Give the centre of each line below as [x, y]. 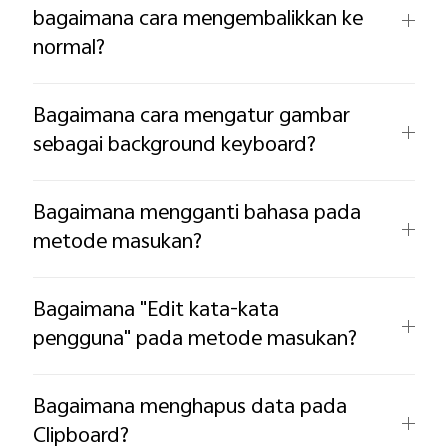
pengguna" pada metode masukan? [195, 340]
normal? [69, 48]
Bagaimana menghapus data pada [190, 408]
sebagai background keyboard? [175, 145]
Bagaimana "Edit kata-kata [156, 311]
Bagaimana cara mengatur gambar [192, 116]
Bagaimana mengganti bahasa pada [197, 214]
